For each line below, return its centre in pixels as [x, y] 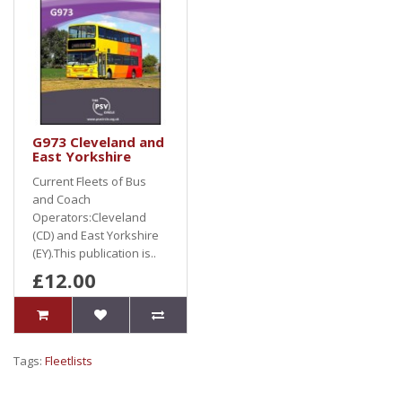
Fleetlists [69, 361]
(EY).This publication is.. [94, 253]
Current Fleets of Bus [89, 181]
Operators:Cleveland [89, 217]
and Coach [61, 199]
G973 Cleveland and [98, 142]
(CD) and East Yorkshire [96, 235]
